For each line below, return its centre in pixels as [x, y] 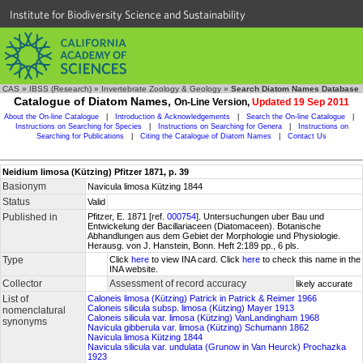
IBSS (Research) [60, 89]
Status [16, 202]
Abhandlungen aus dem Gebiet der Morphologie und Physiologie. [214, 236]
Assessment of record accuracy [178, 284]
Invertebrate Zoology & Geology [161, 89]
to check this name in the [310, 259]
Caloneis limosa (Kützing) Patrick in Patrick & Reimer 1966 [202, 298]
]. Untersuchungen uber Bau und [260, 216]
